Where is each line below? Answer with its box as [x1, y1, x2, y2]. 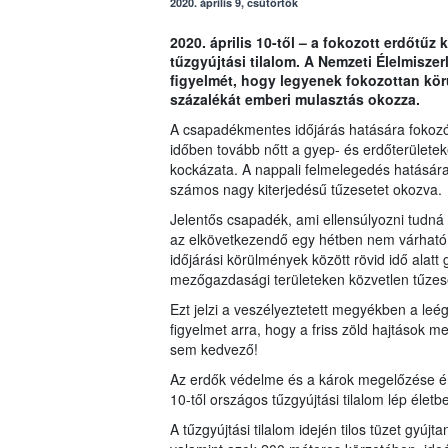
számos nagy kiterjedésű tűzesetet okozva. [169, 179, 442, 200]
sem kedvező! [169, 339, 258, 360]
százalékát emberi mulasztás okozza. [169, 89, 420, 110]
